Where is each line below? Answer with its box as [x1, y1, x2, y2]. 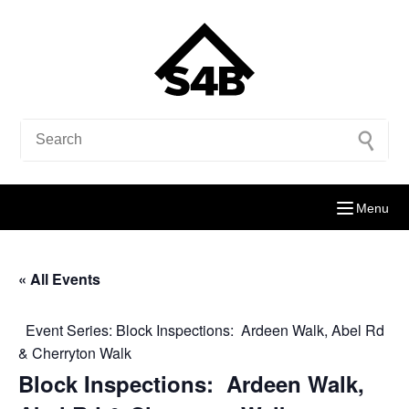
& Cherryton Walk [18, 342, 131, 363]
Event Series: [26, 320, 116, 341]
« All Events [18, 268, 100, 289]
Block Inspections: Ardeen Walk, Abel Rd [116, 320, 384, 341]
